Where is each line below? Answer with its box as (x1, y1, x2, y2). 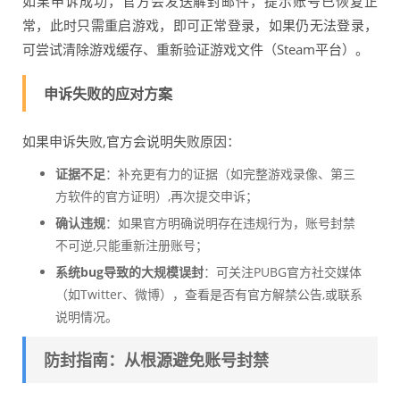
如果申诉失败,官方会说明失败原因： (22, 132, 240, 151)
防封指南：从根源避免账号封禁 (44, 349, 269, 371)
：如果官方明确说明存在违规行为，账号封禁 (104, 214, 355, 232)
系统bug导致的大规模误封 (54, 263, 204, 281)
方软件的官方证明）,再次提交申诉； (54, 187, 258, 205)
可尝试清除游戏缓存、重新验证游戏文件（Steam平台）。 (22, 40, 369, 59)
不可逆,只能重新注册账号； (54, 237, 208, 254)
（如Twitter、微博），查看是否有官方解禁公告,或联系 (54, 286, 362, 304)
